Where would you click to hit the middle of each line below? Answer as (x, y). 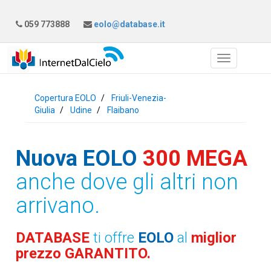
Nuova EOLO (77, 158)
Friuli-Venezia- (139, 98)
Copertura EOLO (66, 98)
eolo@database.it (129, 24)
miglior (214, 238)
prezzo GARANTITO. (83, 253)
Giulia (45, 110)
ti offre (116, 238)
